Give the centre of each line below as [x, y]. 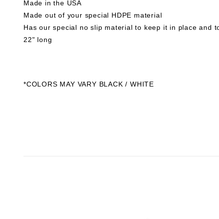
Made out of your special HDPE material [93, 15]
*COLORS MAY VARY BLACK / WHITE [89, 84]
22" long [38, 40]
